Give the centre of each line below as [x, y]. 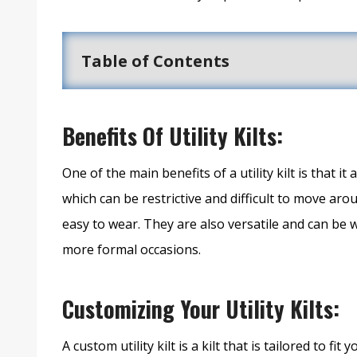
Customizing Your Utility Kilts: [201, 309]
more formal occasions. [131, 250]
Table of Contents [155, 61]
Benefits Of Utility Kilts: [173, 136]
